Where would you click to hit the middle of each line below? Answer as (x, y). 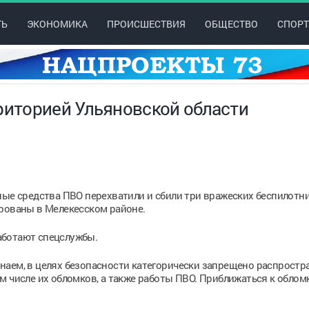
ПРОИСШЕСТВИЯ (146, 24)
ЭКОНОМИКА (57, 24)
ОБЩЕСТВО (231, 24)
